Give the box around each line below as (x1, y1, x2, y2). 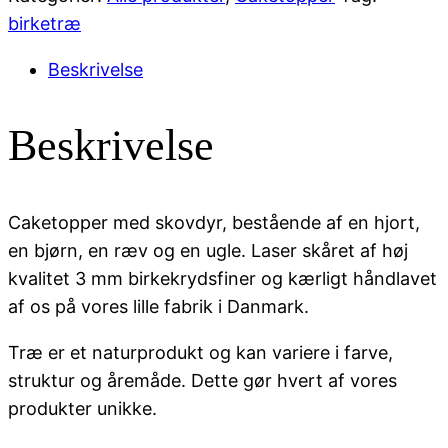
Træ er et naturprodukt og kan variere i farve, (8, 341, 393, 363)
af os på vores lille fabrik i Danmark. (8, 295, 309, 317)
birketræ (8, 12, 81, 34)
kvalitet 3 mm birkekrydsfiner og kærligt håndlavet (8, 267, 437, 289)
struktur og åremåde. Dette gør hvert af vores (8, 369, 397, 391)
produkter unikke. (8, 397, 157, 419)
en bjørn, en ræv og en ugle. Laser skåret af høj (8, 239, 408, 261)
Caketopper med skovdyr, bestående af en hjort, (8, 211, 420, 233)
